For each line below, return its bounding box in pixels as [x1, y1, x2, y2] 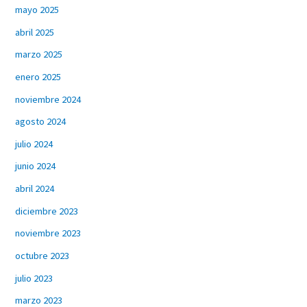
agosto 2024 [15, 115, 66, 128]
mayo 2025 [15, 3, 60, 16]
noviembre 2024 [15, 93, 82, 106]
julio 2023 [15, 271, 53, 284]
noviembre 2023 [15, 227, 82, 240]
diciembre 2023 [15, 204, 79, 217]
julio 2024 [15, 137, 53, 150]
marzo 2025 [15, 48, 63, 61]
